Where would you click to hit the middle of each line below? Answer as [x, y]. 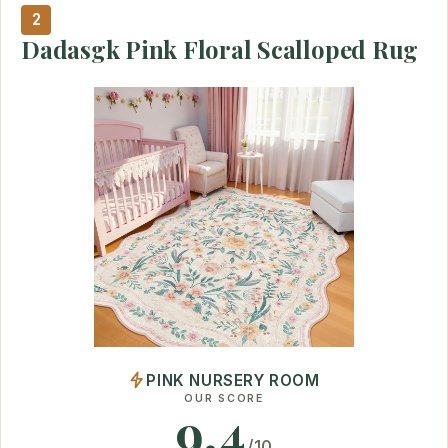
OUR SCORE [224, 398]
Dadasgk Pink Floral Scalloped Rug [220, 48]
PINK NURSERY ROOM [233, 380]
